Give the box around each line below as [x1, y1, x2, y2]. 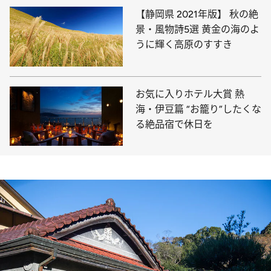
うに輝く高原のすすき [135, 39, 232, 51]
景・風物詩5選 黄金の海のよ [135, 24, 260, 36]
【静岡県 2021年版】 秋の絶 [135, 8, 258, 21]
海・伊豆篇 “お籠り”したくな [135, 103, 261, 115]
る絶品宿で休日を [135, 118, 213, 130]
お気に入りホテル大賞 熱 [135, 88, 244, 100]
